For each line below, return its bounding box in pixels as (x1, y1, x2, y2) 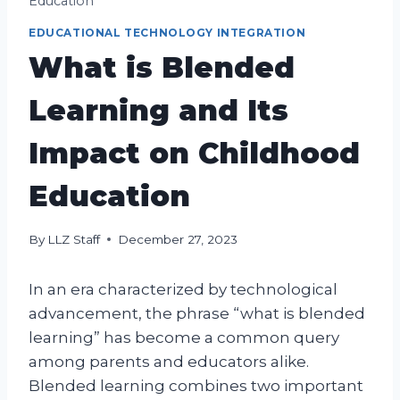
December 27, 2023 (118, 231, 238, 246)
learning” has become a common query (29, 328, 339, 346)
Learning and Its (29, 93, 288, 129)
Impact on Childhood (29, 136, 360, 171)
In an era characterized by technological (29, 279, 337, 298)
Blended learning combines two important (29, 376, 363, 395)
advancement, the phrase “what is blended (29, 304, 365, 322)
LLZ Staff (47, 231, 101, 246)
